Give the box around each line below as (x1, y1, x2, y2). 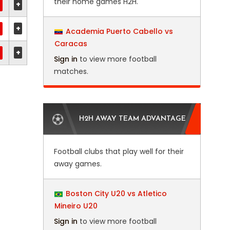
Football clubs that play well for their (53, 146, 184, 157)
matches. (53, 66, 88, 76)
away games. (53, 159, 102, 169)
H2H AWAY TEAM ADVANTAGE (79, 115, 186, 123)
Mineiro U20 (54, 201, 98, 211)
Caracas (54, 39, 87, 49)
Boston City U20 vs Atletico (65, 188, 167, 199)
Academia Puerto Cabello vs (65, 26, 173, 36)
